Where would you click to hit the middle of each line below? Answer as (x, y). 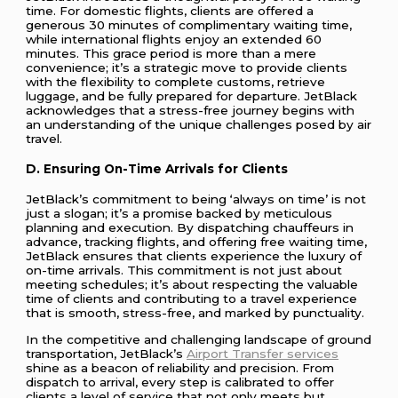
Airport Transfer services (263, 354)
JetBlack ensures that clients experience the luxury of (194, 256)
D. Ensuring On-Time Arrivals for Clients (157, 169)
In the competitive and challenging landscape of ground (199, 339)
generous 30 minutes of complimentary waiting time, (189, 24)
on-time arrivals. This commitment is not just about (184, 271)
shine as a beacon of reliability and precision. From (180, 368)
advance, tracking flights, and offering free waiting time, (197, 242)
